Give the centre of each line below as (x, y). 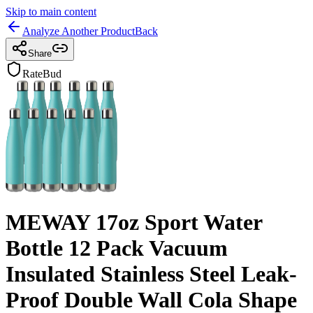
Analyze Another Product (79, 31)
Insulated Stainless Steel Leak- (151, 274)
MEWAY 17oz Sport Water (134, 223)
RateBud (42, 74)
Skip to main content (51, 12)
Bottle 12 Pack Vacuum (117, 248)
